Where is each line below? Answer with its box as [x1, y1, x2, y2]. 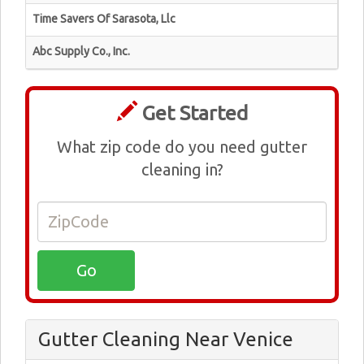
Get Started [136, 102, 248, 124]
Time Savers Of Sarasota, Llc [32, 12, 175, 25]
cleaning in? [141, 160, 223, 179]
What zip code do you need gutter [57, 137, 307, 156]
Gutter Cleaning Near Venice [38, 328, 293, 350]
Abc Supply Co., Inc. [32, 45, 130, 58]
